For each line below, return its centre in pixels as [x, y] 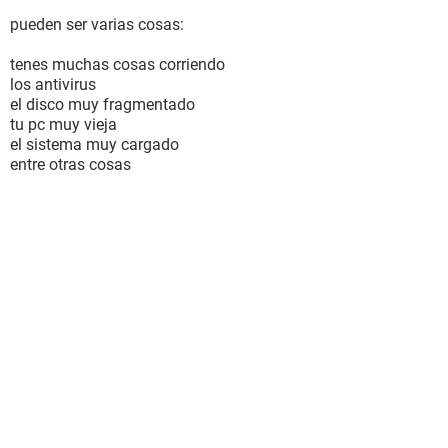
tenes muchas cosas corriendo [117, 64]
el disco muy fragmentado [102, 104]
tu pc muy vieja [63, 124]
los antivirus [53, 84]
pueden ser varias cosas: [97, 24]
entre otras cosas [70, 164]
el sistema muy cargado [94, 144]
